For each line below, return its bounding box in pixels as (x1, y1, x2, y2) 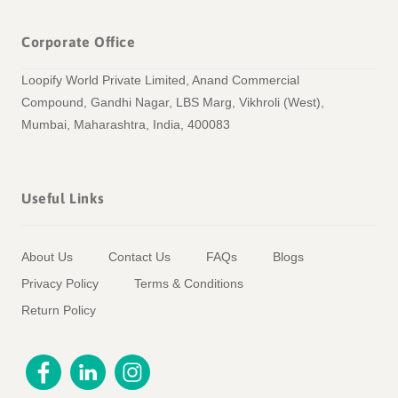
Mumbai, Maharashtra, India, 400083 (21, 117, 230, 132)
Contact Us (108, 250, 171, 265)
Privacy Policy (21, 276, 99, 291)
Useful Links (21, 190, 105, 207)
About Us (21, 250, 73, 265)
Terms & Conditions (134, 276, 243, 291)
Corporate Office (21, 34, 136, 51)
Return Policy (21, 303, 96, 318)
